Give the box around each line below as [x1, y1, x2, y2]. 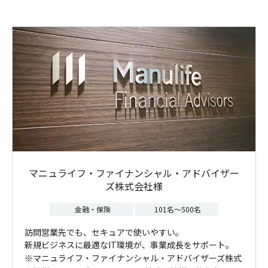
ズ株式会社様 [105, 178, 163, 193]
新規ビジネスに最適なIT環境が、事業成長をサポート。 [25, 238, 234, 251]
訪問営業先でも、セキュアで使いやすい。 [25, 226, 184, 238]
